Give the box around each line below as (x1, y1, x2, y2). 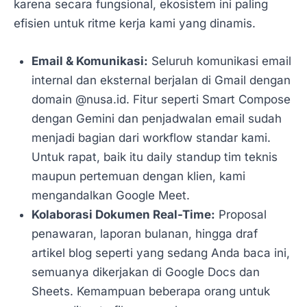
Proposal (214, 208, 267, 222)
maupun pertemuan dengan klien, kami (31, 169, 245, 184)
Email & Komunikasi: (31, 54, 148, 69)
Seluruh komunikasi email (147, 54, 291, 69)
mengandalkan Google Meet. (31, 188, 190, 203)
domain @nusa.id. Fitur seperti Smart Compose (31, 93, 291, 107)
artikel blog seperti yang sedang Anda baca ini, (31, 246, 290, 260)
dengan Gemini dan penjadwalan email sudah (31, 112, 282, 126)
